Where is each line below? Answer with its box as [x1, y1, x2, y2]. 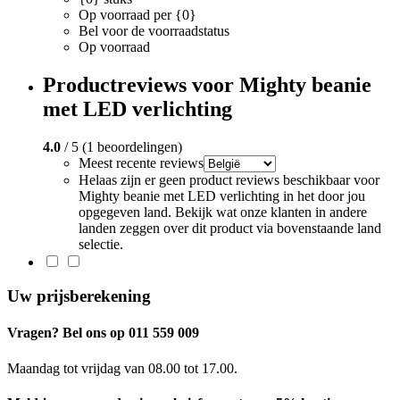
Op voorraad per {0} [79, 6, 196, 22]
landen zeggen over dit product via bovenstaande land [79, 220, 381, 236]
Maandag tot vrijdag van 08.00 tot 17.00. [7, 360, 237, 376]
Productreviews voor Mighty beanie [43, 72, 371, 96]
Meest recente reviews [79, 154, 204, 171]
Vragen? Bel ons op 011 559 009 [7, 325, 199, 341]
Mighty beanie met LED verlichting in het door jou [79, 187, 365, 204]
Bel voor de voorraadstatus [79, 22, 229, 38]
